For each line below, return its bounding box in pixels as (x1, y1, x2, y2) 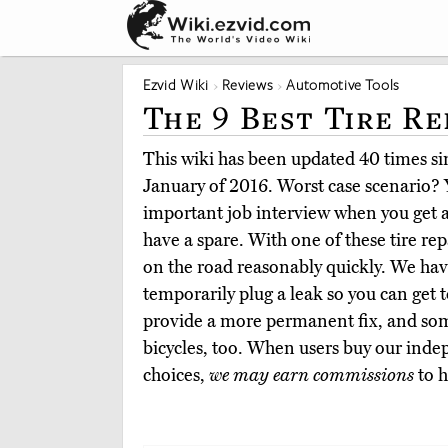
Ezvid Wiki (143, 75, 209, 94)
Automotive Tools (286, 75, 401, 94)
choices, (143, 364, 209, 386)
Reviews (221, 75, 274, 94)
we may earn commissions (209, 364, 414, 386)
